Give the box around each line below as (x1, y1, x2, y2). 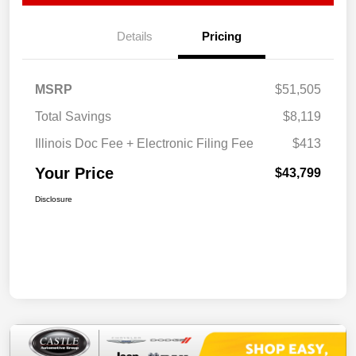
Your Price (35, 164, 114, 182)
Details (116, 29, 153, 43)
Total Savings (35, 109, 111, 123)
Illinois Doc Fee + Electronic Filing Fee (35, 136, 253, 150)
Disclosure (35, 194, 72, 203)
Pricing (202, 29, 242, 43)
